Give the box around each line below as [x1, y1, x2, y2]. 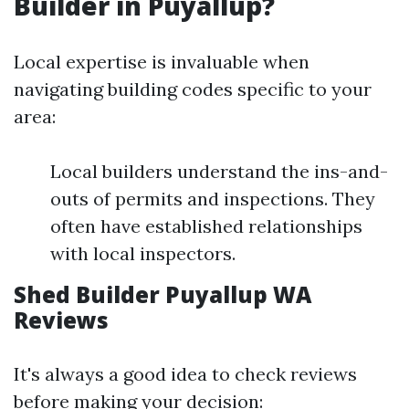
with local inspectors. [50, 242, 236, 265]
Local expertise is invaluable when [14, 50, 309, 73]
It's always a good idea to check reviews [14, 362, 357, 385]
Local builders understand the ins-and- [50, 160, 388, 183]
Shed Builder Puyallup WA [14, 279, 311, 309]
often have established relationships [50, 215, 362, 237]
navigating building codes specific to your [14, 78, 372, 100]
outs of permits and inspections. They [50, 187, 375, 210]
